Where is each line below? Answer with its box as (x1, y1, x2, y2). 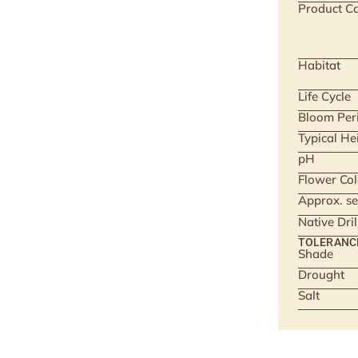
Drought (298, 267, 344, 282)
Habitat (298, 58, 340, 73)
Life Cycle (298, 89, 351, 104)
